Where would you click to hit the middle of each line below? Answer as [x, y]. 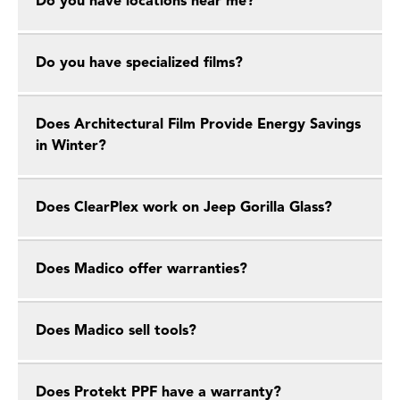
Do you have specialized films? [139, 63]
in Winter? [71, 146]
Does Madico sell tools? [116, 331]
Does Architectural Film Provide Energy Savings [198, 125]
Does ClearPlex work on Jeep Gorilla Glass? [184, 208]
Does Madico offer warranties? [142, 270]
